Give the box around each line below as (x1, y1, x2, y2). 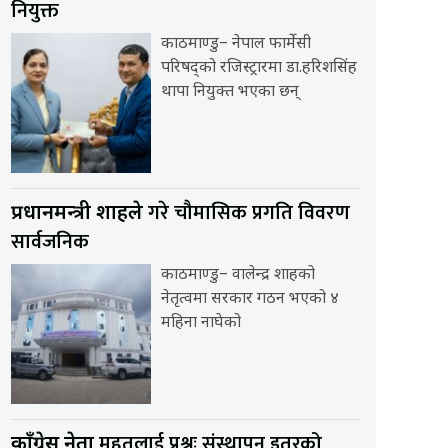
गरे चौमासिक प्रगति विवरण (148, 196, 350, 231)
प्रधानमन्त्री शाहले (11, 201, 148, 228)
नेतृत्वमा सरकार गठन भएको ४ (161, 289, 339, 311)
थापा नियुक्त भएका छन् (161, 82, 299, 104)
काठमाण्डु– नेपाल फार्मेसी (161, 34, 311, 56)
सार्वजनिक (11, 225, 89, 260)
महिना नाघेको (161, 313, 241, 335)
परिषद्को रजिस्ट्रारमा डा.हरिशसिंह (161, 58, 357, 80)
